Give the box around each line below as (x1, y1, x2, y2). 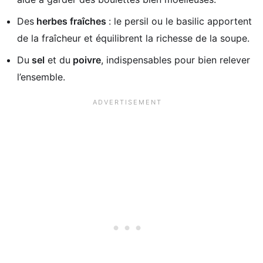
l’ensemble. (17, 70, 65, 83)
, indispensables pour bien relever (101, 53, 250, 66)
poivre (70, 53, 101, 66)
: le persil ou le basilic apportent (109, 15, 252, 27)
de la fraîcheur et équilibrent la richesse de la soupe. (17, 32, 249, 44)
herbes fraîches (34, 15, 109, 27)
